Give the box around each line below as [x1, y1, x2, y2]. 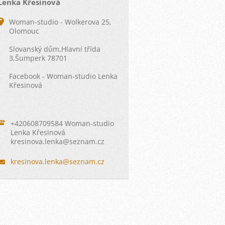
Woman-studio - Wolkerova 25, [9, 17, 112, 27]
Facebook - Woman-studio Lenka [9, 71, 118, 81]
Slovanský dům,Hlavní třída [9, 44, 101, 54]
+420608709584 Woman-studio [11, 119, 115, 128]
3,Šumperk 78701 [9, 53, 68, 63]
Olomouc [9, 26, 40, 36]
